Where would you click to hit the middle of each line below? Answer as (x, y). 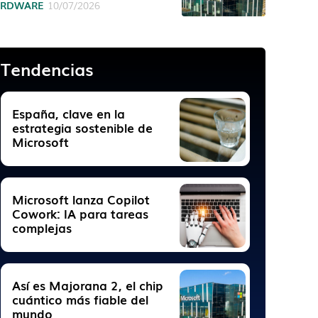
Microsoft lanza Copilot (81, 199)
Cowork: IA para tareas (81, 213)
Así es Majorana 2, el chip (88, 285)
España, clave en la (69, 113)
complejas (42, 227)
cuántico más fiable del (81, 299)
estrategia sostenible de (83, 127)
